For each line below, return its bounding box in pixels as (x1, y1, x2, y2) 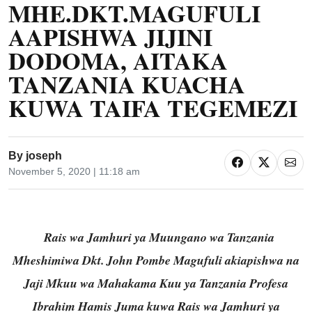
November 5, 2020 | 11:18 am (8, 165, 140, 177)
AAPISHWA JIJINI (8, 19, 212, 55)
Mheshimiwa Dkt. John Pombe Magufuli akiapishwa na (13, 251, 299, 269)
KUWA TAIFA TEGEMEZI (8, 91, 297, 126)
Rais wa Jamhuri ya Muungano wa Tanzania (40, 228, 274, 246)
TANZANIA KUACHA (8, 67, 245, 102)
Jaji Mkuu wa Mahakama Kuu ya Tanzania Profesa (24, 274, 288, 292)
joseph (26, 149, 62, 162)
